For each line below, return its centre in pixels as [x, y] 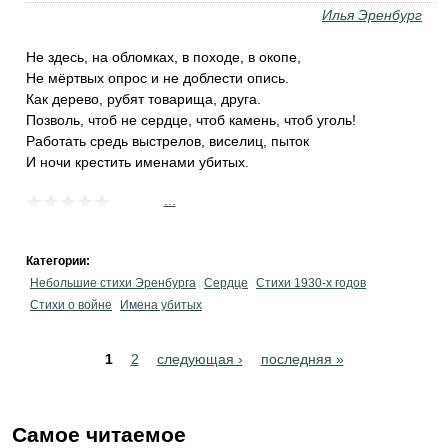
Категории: [59, 261]
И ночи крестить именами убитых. [137, 162]
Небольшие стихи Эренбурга [113, 283]
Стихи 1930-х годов [311, 283]
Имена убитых [161, 305]
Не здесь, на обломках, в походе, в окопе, [163, 57]
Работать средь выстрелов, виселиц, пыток [167, 141]
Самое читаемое [99, 434]
